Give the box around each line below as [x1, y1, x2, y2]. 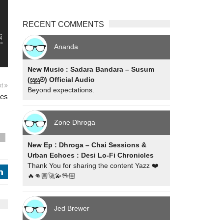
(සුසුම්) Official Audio [27, 76, 95, 83]
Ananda [54, 42, 79, 51]
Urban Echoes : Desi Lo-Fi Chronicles [27, 151, 154, 159]
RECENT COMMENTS [23, 20, 105, 28]
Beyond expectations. [27, 86, 95, 94]
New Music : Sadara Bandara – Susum [27, 65, 155, 73]
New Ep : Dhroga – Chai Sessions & [27, 141, 147, 149]
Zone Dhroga [54, 118, 96, 126]
